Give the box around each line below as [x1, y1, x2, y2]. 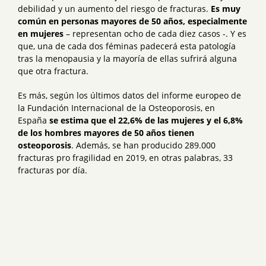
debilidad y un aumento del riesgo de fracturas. [18, 2, 211, 14]
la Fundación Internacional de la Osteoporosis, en [18, 102, 215, 113]
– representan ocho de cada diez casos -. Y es [64, 27, 246, 39]
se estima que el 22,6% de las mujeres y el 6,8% [47, 114, 243, 126]
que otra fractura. [18, 65, 88, 77]
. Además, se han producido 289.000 [71, 139, 216, 151]
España [18, 114, 47, 126]
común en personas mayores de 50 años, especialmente [18, 15, 247, 27]
